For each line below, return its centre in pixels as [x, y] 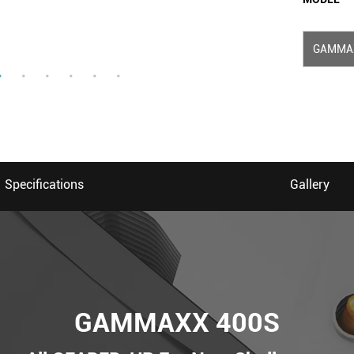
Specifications [44, 185]
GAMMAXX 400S [177, 322]
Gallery [310, 185]
